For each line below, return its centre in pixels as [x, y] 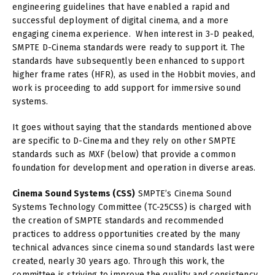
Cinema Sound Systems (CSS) [74, 193]
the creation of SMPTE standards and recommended [118, 220]
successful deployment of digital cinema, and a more [120, 20]
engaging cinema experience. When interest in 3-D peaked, [134, 34]
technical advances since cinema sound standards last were [134, 247]
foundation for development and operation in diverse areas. [134, 168]
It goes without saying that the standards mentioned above [132, 127]
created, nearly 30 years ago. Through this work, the [118, 261]
